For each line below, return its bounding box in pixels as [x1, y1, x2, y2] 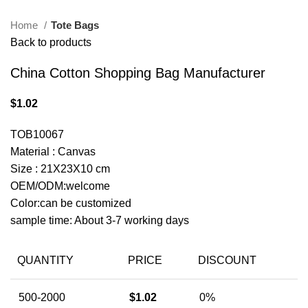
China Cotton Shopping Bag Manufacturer [10, 65, 265, 81]
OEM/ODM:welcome [10, 180, 110, 192]
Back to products [10, 36, 91, 49]
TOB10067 [10, 129, 64, 141]
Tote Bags [51, 19, 99, 32]
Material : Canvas [10, 146, 96, 158]
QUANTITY [17, 254, 74, 267]
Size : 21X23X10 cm [10, 163, 110, 175]
